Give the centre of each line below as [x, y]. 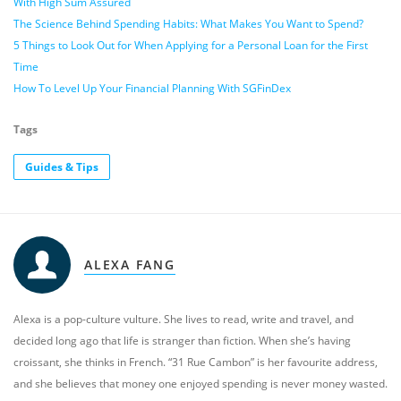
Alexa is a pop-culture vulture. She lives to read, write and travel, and [183, 319]
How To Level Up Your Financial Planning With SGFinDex [152, 88]
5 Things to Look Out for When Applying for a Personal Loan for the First [191, 45]
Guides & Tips [62, 167]
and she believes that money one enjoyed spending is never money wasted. [200, 384]
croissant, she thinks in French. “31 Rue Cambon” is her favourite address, [196, 362]
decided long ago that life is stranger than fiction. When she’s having [182, 341]
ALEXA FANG [130, 264]
